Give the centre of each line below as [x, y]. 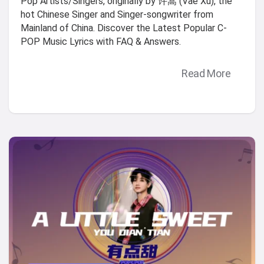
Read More [206, 74]
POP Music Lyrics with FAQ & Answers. [101, 41]
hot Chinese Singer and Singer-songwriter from [117, 14]
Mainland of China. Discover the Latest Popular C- [124, 28]
